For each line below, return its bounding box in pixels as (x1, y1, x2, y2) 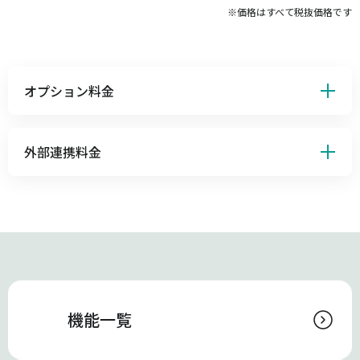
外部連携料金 (24, 141, 101, 162)
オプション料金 (24, 80, 114, 100)
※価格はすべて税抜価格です (227, 4, 352, 18)
